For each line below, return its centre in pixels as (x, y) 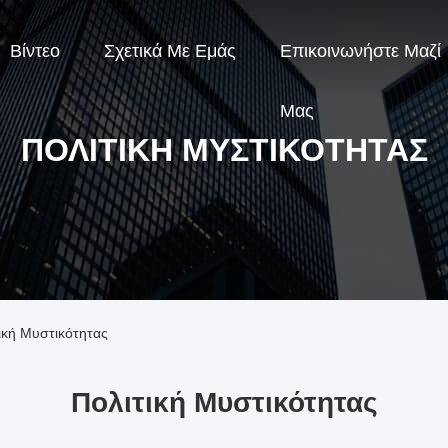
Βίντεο (35, 51)
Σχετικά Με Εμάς (170, 51)
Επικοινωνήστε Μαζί (360, 51)
